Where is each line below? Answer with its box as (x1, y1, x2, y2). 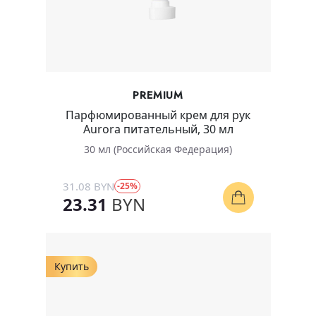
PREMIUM (133, 87, 183, 103)
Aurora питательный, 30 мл (83, 121, 233, 137)
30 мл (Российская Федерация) (84, 142, 232, 156)
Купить (54, 259, 89, 273)
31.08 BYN (62, 178, 114, 193)
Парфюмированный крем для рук (66, 107, 250, 123)
